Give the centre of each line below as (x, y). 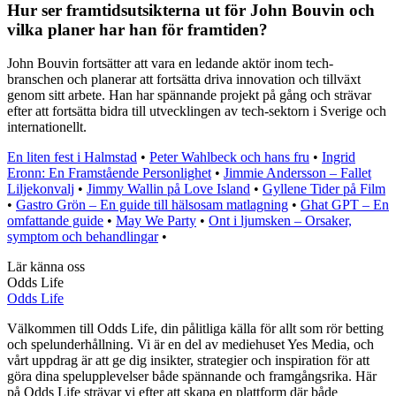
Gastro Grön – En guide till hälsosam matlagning (152, 205)
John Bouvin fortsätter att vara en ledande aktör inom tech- (170, 64)
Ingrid (339, 157)
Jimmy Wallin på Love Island (168, 189)
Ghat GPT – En (345, 205)
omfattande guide (55, 221)
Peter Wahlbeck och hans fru (229, 157)
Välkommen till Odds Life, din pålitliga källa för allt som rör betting (195, 329)
